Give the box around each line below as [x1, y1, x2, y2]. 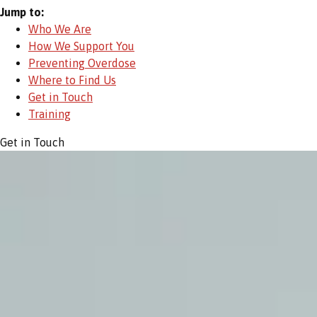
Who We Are [28, 22, 91, 35]
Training [28, 107, 71, 120]
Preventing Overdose [28, 56, 136, 69]
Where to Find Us [28, 73, 116, 86]
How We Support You [28, 39, 134, 52]
